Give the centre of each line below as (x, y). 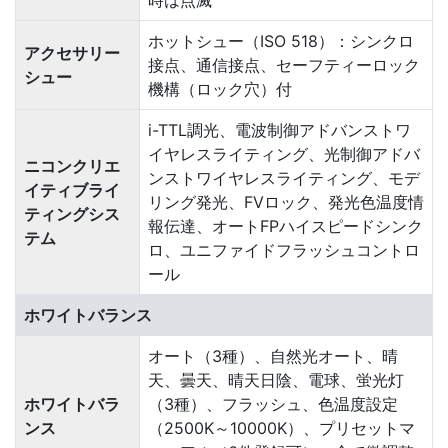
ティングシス (72, 214)
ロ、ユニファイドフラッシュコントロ (284, 250)
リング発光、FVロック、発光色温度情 (286, 202)
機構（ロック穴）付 (220, 89)
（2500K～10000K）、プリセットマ (281, 428)
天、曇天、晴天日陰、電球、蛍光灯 (276, 380)
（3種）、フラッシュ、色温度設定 (273, 404)
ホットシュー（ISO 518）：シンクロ (281, 41)
